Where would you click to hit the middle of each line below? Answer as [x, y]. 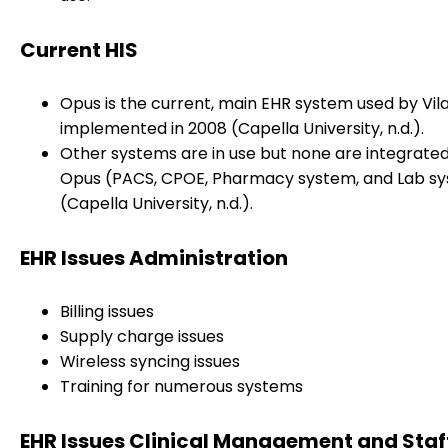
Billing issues [107, 312]
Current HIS [79, 49]
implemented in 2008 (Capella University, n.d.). [242, 129]
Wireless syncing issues [150, 362]
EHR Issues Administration [154, 257]
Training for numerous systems [181, 387]
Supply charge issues [142, 337]
